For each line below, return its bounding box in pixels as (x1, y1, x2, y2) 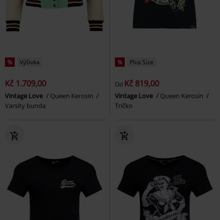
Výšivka (20, 57, 40, 66)
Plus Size (130, 57, 154, 66)
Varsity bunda (5, 101, 46, 110)
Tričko (115, 101, 133, 110)
